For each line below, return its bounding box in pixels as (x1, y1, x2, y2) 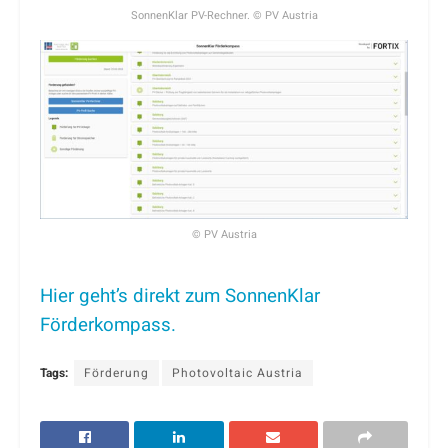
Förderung (84, 364, 149, 383)
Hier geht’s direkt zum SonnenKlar (40, 282, 320, 311)
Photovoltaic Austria (172, 364, 303, 383)
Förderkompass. (40, 311, 176, 340)
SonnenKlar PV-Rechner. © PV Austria (130, 7, 318, 25)
